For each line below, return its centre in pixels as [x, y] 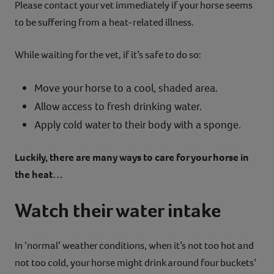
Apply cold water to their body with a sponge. [138, 124]
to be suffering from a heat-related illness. [104, 22]
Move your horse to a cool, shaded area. [126, 88]
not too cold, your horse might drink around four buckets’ [135, 262]
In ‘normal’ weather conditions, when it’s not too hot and [134, 245]
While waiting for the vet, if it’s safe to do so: [108, 54]
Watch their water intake [118, 210]
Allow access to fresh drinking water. [118, 106]
